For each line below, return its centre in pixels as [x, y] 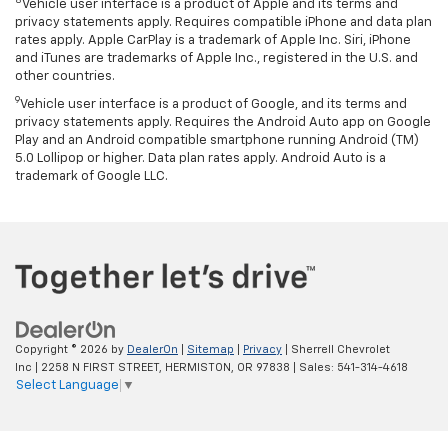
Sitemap [210, 349]
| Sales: [313, 367]
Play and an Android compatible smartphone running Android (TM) [217, 141]
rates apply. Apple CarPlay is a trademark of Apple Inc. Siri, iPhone [213, 41]
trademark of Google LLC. [91, 177]
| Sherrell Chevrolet [336, 349]
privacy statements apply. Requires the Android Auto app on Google [223, 123]
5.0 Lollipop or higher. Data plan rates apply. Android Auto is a [200, 159]
